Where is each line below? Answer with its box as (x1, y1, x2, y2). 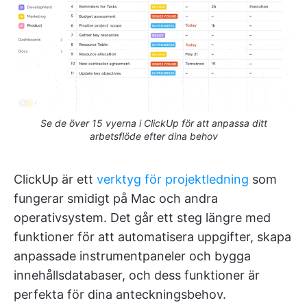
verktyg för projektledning (97, 172, 249, 187)
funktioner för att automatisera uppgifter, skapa (14, 230, 291, 245)
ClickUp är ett (14, 172, 97, 187)
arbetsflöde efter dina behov (89, 130, 218, 143)
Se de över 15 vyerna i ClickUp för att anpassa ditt (40, 117, 267, 130)
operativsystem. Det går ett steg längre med (14, 210, 271, 225)
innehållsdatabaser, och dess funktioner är (14, 268, 260, 283)
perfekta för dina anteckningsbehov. (14, 287, 226, 302)
